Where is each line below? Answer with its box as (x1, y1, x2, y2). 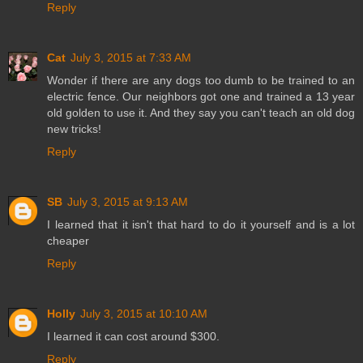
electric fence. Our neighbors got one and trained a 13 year (47, 89, 355, 103)
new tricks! (47, 122, 101, 135)
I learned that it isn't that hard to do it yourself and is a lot (47, 217, 355, 231)
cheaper (47, 233, 89, 247)
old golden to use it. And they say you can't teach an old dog (47, 105, 355, 119)
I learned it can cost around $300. (47, 329, 220, 343)
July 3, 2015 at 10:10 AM (80, 306, 207, 320)
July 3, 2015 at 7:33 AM (70, 50, 191, 64)
